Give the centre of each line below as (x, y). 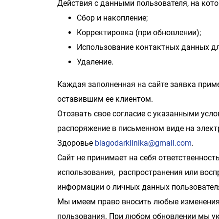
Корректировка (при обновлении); (139, 33)
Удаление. (95, 62)
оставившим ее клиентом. (105, 99)
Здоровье (76, 143)
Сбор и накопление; (112, 18)
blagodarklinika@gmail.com (143, 143)
